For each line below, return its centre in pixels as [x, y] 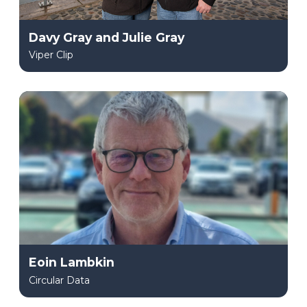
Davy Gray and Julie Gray [107, 37]
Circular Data [59, 280]
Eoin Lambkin [72, 262]
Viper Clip [51, 55]
